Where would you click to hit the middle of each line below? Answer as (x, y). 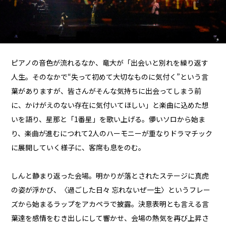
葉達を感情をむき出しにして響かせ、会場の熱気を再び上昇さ (110, 218)
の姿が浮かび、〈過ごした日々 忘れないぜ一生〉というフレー (111, 190)
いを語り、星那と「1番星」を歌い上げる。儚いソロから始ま (108, 119)
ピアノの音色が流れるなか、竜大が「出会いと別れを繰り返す (110, 63)
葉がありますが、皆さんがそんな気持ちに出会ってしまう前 (106, 91)
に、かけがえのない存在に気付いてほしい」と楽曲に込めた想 (110, 105)
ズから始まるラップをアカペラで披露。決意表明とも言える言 (110, 204)
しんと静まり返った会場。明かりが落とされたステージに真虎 (110, 176)
